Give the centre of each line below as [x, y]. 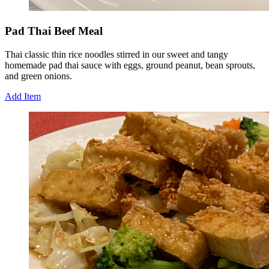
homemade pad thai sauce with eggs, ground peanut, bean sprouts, [130, 65]
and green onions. [38, 76]
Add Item [23, 96]
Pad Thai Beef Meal [54, 31]
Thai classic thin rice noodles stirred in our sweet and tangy [116, 54]
